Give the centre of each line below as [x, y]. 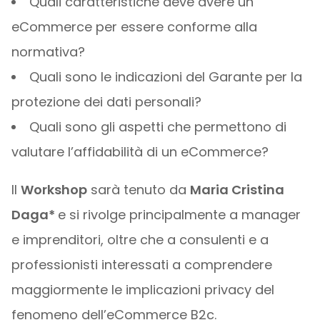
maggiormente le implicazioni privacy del [142, 290]
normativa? [48, 52]
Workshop [54, 190]
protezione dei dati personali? [106, 102]
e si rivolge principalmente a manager [179, 215]
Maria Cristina [237, 190]
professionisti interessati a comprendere [141, 265]
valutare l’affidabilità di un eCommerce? [140, 152]
